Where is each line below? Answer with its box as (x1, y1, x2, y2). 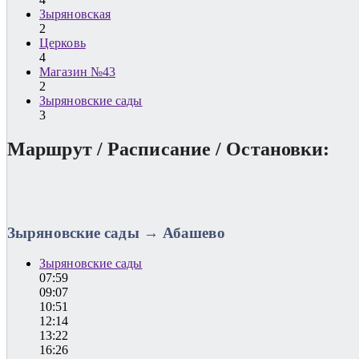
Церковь (39, 36, 86, 50)
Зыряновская (39, 7, 111, 22)
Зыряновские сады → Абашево (7, 224, 225, 241)
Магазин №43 (39, 65, 116, 79)
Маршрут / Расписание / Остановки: (7, 138, 330, 159)
